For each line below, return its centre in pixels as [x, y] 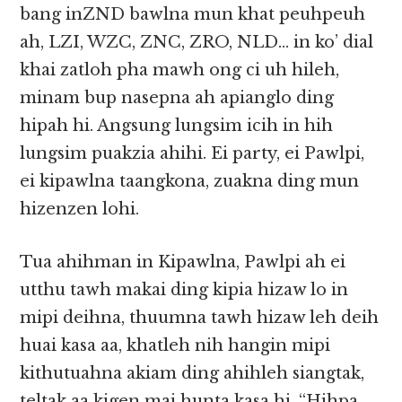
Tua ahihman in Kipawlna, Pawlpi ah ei [183, 262]
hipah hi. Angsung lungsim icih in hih [177, 126]
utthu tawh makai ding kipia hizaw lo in [184, 290]
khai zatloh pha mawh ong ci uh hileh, [180, 70]
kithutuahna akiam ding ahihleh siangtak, [192, 374]
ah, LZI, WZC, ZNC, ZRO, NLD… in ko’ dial [197, 43]
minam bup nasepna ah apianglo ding [177, 98]
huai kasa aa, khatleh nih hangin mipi [175, 346]
